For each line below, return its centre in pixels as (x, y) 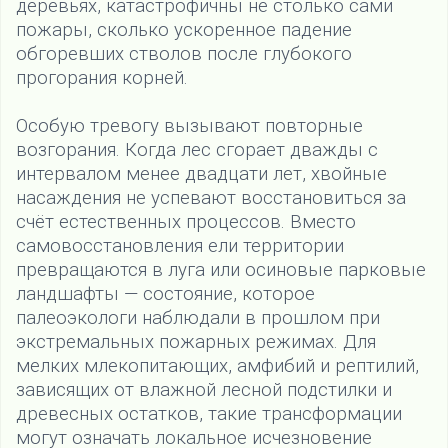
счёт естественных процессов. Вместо (186, 222)
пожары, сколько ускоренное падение (184, 30)
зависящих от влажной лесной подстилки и (204, 390)
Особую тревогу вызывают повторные (189, 126)
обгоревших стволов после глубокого (184, 54)
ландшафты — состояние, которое (165, 294)
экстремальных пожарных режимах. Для (196, 342)
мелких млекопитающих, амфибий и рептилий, (217, 366)
